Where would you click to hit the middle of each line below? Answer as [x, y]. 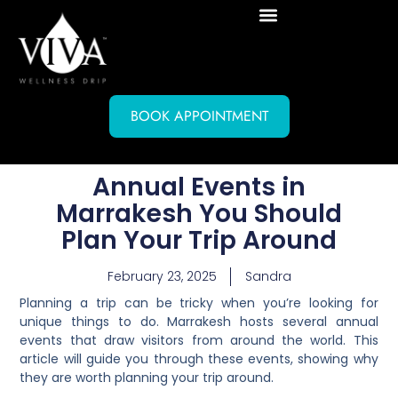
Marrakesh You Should [199, 214]
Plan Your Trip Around [199, 241]
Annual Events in [199, 187]
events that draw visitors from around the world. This [199, 341]
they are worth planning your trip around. [147, 378]
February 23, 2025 [162, 277]
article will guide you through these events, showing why [199, 359]
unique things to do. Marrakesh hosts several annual [199, 322]
